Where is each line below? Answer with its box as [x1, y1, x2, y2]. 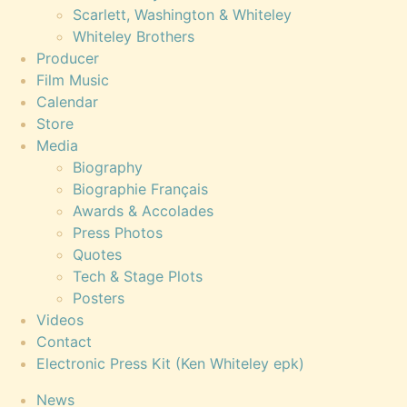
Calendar [36, 93, 98, 111]
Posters [73, 289, 124, 307]
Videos [36, 311, 84, 329]
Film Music [36, 71, 109, 89]
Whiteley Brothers [73, 27, 194, 45]
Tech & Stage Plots [73, 267, 203, 285]
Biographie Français [73, 180, 208, 198]
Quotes [73, 245, 122, 263]
